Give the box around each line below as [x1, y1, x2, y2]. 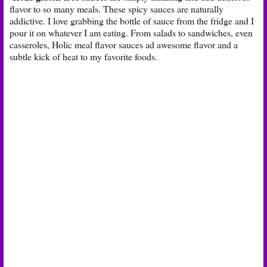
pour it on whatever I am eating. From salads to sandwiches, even [10, 26, 253, 39]
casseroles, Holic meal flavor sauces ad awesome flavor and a [10, 38, 238, 51]
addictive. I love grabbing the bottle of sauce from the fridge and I [10, 14, 254, 27]
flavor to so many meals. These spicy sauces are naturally [10, 2, 223, 15]
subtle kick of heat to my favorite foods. [10, 49, 157, 63]
